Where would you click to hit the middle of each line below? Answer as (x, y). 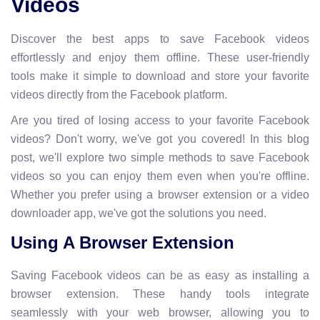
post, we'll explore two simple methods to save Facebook (160, 157)
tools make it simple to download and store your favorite (160, 76)
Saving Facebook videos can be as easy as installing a (160, 275)
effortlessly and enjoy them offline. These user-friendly (160, 57)
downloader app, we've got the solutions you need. (139, 213)
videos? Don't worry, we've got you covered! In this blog (160, 139)
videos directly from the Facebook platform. (119, 95)
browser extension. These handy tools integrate (160, 294)
